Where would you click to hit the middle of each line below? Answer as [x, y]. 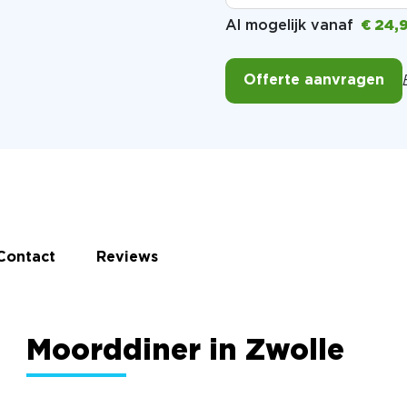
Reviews [127, 258]
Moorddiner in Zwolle [185, 352]
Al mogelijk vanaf [292, 26]
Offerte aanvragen [314, 80]
